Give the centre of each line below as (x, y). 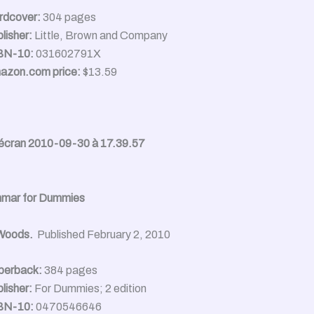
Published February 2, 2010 (104, 234)
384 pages (70, 271)
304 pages (68, 17)
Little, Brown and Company (100, 35)
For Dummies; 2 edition (89, 289)
